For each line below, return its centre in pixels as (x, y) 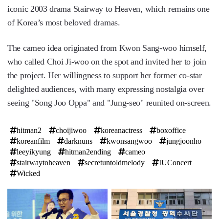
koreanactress (121, 130)
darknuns (78, 141)
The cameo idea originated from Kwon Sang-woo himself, (107, 48)
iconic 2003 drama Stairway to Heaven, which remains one (109, 9)
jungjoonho (184, 141)
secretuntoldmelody (115, 162)
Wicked (28, 173)
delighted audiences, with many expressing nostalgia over (106, 89)
